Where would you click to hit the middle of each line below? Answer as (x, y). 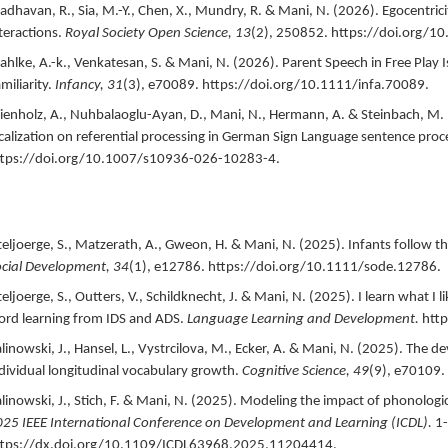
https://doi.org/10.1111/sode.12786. (324, 267)
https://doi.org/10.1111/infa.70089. (315, 85)
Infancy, (80, 85)
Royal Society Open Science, (149, 33)
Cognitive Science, (297, 371)
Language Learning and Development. (302, 319)
